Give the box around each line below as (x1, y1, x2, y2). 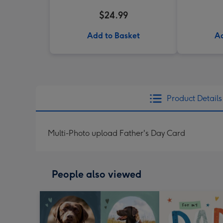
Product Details (166, 94, 222, 103)
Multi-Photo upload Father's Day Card (48, 128, 185, 138)
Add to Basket (87, 31, 140, 40)
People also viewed (52, 168, 141, 180)
